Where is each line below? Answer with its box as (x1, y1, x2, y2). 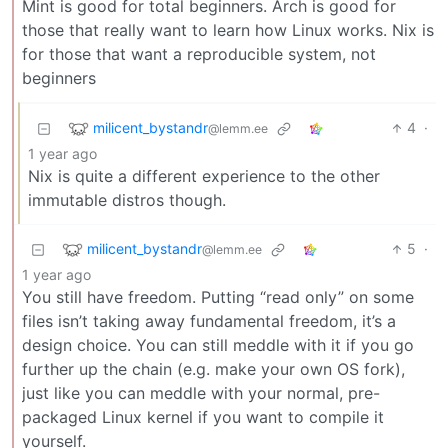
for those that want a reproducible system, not (22, 44, 376, 65)
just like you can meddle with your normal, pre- (22, 383, 380, 404)
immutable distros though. (28, 190, 226, 211)
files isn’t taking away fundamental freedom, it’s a (22, 311, 396, 332)
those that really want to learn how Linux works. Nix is (22, 20, 434, 41)
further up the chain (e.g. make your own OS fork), (22, 359, 405, 380)
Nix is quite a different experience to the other (28, 166, 380, 187)
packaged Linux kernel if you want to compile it (22, 407, 384, 428)
